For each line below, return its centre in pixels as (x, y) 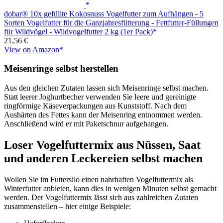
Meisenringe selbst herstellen (61, 69)
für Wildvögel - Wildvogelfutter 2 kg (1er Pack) (78, 31)
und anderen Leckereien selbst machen (103, 158)
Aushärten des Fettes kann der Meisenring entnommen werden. (103, 115)
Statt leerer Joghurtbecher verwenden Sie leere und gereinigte (100, 97)
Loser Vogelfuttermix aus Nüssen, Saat (102, 145)
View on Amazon (32, 49)
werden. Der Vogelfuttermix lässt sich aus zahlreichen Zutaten (101, 197)
